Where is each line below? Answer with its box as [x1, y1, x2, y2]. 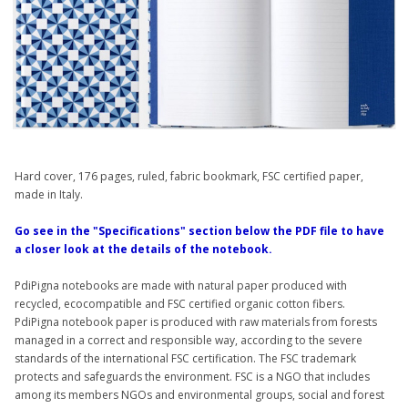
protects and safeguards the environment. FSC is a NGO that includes [15, 369, 371, 385]
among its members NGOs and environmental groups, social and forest [15, 387, 385, 403]
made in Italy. [15, 187, 84, 203]
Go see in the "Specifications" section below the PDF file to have [15, 223, 385, 240]
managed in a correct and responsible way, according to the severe [15, 332, 363, 349]
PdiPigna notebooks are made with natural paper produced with [15, 278, 348, 294]
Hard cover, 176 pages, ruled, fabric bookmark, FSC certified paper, [15, 168, 364, 185]
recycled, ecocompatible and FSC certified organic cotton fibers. [15, 296, 346, 312]
